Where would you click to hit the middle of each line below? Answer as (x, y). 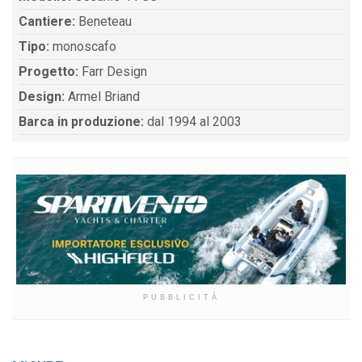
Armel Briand (102, 97)
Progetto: (48, 72)
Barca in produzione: (81, 122)
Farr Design (113, 72)
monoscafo (83, 47)
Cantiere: (47, 22)
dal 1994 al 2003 (221, 122)
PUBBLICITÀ (181, 298)
